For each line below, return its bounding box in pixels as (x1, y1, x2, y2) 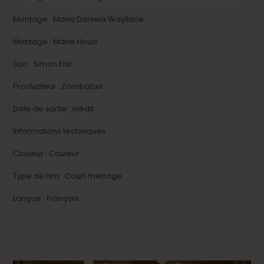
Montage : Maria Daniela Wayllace (13, 14, 144, 25)
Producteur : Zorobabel (13, 81, 103, 93)
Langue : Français (13, 193, 80, 204)
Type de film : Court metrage (13, 170, 123, 182)
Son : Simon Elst (13, 58, 72, 70)
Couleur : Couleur (13, 148, 80, 160)
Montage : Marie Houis (13, 36, 98, 48)
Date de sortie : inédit (13, 103, 94, 115)
